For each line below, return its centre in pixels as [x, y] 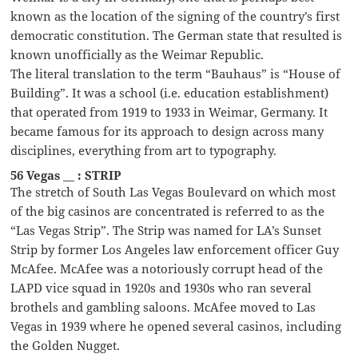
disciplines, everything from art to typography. [144, 150]
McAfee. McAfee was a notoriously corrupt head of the [167, 268]
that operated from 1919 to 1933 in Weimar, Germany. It [169, 111]
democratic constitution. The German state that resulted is [177, 35]
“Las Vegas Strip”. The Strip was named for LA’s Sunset [166, 230]
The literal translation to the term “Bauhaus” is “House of [176, 73]
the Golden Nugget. [66, 345]
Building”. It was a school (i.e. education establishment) [170, 92]
